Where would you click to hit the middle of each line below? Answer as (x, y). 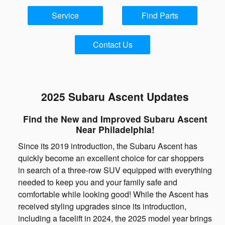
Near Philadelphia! (115, 130)
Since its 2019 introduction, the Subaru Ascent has (108, 146)
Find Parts (160, 16)
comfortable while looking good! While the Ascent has (113, 194)
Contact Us (113, 45)
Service (65, 16)
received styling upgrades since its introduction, (102, 206)
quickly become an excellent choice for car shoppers (111, 158)
